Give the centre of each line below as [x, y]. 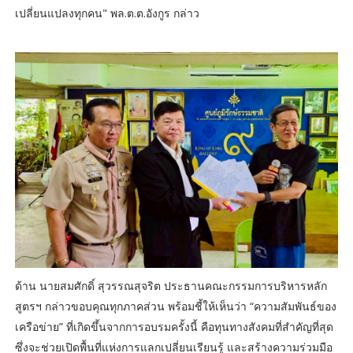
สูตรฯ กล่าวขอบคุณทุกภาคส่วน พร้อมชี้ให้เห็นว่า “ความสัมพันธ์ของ [175, 307]
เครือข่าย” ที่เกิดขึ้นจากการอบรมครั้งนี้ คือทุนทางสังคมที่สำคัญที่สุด [174, 327]
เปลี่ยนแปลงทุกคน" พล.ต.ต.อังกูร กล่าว [107, 13]
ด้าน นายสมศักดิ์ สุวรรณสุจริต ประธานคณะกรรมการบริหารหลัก [171, 286]
